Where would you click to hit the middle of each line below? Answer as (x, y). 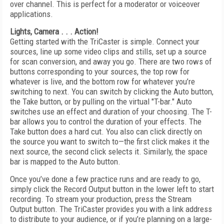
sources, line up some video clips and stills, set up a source (108, 51)
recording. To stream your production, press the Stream (101, 199)
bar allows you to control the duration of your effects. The (106, 121)
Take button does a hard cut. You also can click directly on (106, 131)
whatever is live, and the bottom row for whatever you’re (102, 81)
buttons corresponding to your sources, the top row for (100, 71)
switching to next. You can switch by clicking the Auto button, (112, 91)
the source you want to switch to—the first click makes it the (110, 141)
